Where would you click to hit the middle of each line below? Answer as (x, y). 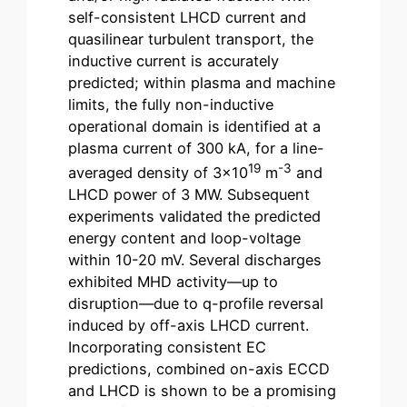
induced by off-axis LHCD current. (189, 326)
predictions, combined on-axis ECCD (199, 369)
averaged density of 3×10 (159, 173)
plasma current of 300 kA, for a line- (197, 148)
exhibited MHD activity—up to (174, 282)
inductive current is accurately (174, 60)
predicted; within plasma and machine (202, 82)
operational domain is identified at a (195, 126)
